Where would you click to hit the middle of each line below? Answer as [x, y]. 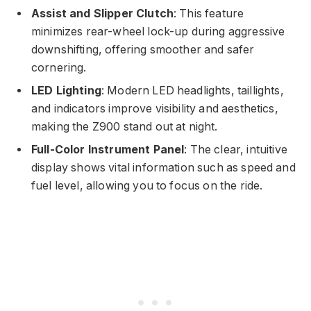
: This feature [209, 13]
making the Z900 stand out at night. [125, 126]
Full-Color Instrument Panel [108, 149]
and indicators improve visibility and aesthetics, [155, 108]
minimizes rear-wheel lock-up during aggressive [158, 31]
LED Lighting [66, 90]
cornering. [59, 67]
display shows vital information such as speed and [163, 167]
